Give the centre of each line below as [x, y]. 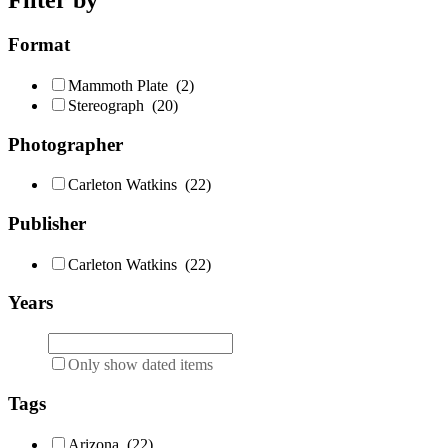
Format [39, 45]
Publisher [47, 224]
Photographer [65, 144]
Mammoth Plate [122, 85]
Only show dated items [140, 365]
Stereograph [110, 105]
